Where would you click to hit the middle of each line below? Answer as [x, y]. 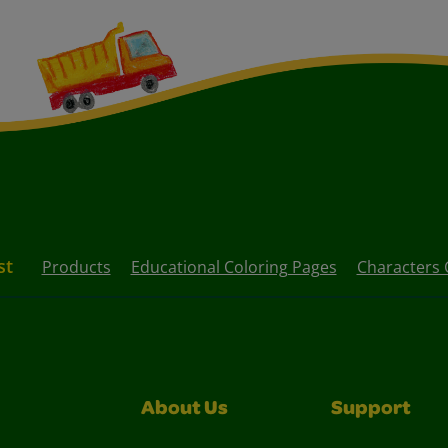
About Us [184, 409]
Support [371, 409]
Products [76, 266]
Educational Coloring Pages [233, 266]
